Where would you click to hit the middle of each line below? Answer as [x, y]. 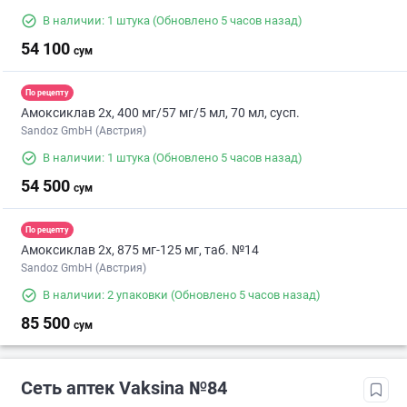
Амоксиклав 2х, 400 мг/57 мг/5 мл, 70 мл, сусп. [160, 113]
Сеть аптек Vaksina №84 [124, 388]
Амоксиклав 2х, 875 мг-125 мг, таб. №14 [140, 250]
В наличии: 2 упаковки [105, 295]
